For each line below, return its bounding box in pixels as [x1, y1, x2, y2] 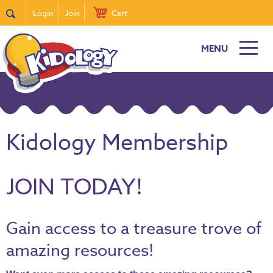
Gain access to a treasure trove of [6, 217, 261, 239]
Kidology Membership [6, 127, 228, 159]
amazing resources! [6, 239, 154, 261]
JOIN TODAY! [6, 171, 143, 204]
